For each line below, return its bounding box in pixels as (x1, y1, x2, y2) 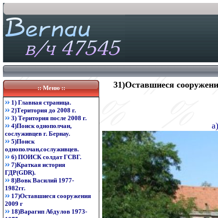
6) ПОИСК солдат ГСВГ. (11, 153, 81, 161)
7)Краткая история (11, 161, 65, 168)
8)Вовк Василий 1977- (11, 177, 74, 184)
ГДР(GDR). (5, 169, 36, 176)
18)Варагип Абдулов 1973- (11, 208, 87, 215)
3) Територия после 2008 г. (11, 114, 87, 122)
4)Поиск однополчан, (11, 122, 72, 129)
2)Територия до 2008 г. (11, 107, 76, 114)
